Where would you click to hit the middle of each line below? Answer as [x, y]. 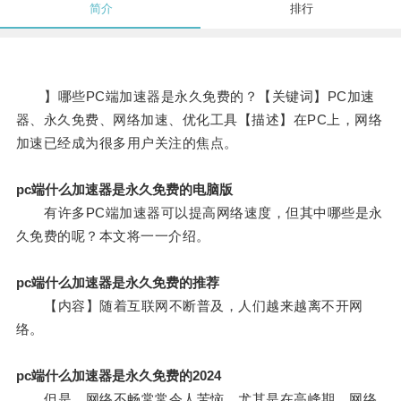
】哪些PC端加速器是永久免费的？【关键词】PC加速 [195, 97]
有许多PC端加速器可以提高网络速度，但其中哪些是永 [199, 213]
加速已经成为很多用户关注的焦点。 [127, 143]
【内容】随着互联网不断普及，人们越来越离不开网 [189, 306]
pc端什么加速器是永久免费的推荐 [117, 283]
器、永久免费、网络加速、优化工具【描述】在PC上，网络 [199, 120]
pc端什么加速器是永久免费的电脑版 [124, 190]
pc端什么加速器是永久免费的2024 [118, 376]
